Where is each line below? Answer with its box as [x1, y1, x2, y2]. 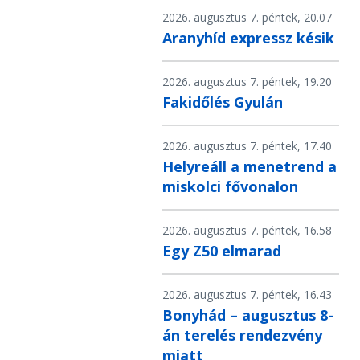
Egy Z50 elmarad [162, 241, 281, 261]
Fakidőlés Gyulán [162, 92, 283, 112]
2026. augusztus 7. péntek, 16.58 [162, 223, 332, 239]
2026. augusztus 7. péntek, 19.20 [162, 74, 332, 90]
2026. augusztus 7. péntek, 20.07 [162, 10, 332, 26]
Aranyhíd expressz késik [162, 28, 334, 48]
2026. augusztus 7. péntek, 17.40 [162, 138, 332, 154]
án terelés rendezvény [162, 325, 322, 346]
